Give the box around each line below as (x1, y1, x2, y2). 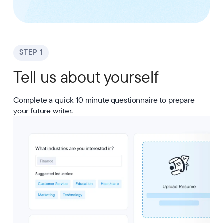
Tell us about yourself (13, 66, 159, 88)
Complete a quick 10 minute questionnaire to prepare (13, 94, 195, 106)
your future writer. (13, 105, 73, 116)
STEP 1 (19, 47, 43, 57)
